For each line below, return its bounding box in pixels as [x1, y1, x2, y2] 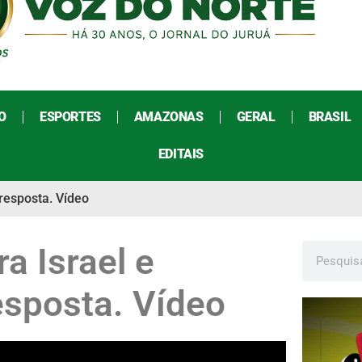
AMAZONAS [133, 109, 204, 125]
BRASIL [308, 109, 351, 125]
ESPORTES [39, 109, 101, 125]
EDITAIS [158, 146, 204, 162]
